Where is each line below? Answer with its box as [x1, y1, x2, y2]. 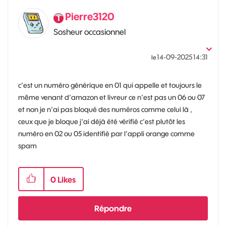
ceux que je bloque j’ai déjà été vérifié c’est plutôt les [18, 117, 185, 126]
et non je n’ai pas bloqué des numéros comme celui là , [18, 104, 192, 114]
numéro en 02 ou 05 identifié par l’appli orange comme [18, 129, 195, 138]
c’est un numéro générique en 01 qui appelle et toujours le [18, 80, 202, 90]
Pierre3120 [65, 10, 115, 23]
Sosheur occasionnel [53, 26, 126, 37]
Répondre [94, 203, 132, 213]
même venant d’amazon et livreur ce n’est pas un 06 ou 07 [18, 92, 205, 102]
